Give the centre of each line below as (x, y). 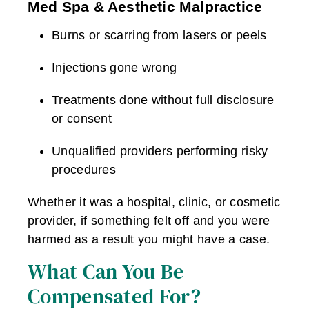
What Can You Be (106, 271)
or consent (82, 119)
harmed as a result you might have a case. (149, 240)
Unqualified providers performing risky (160, 151)
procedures (84, 170)
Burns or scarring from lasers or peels (159, 36)
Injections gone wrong (114, 68)
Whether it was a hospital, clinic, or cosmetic (154, 202)
